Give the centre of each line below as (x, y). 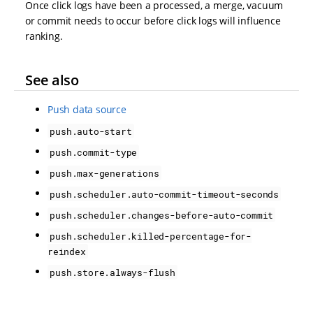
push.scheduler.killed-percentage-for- (151, 236)
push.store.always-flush (112, 272)
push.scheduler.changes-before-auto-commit (162, 215)
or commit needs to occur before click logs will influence (153, 21)
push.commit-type (94, 152)
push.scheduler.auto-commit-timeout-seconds (164, 194)
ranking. (44, 36)
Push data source (87, 110)
